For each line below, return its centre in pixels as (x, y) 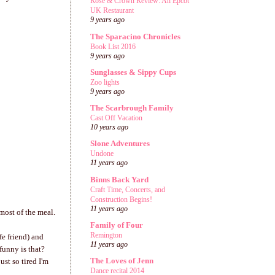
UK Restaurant (112, 11)
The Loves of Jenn (122, 261)
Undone (102, 154)
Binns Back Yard (119, 179)
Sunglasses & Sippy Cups (133, 72)
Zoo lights (105, 82)
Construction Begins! (121, 199)
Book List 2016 (113, 46)
